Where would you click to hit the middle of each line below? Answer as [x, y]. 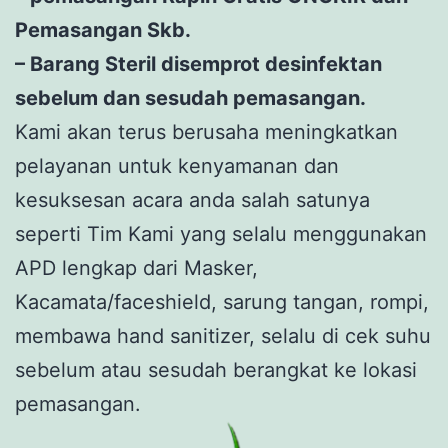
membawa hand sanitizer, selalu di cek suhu [223, 336]
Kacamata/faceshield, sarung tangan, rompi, [222, 302]
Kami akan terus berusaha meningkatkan [206, 132]
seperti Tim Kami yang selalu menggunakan [221, 234]
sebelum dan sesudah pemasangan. [190, 98]
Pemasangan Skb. [103, 30]
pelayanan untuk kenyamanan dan [177, 166]
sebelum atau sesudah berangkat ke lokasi [216, 370]
